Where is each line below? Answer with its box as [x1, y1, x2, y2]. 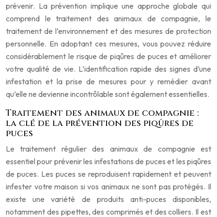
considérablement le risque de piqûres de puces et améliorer [6, 51, 211, 61]
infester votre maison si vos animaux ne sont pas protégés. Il [6, 182, 211, 191]
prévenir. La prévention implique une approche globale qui [6, 1, 211, 11]
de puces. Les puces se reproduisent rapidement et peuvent [6, 169, 211, 179]
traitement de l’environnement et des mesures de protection [6, 26, 211, 36]
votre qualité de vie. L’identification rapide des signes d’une [6, 64, 211, 74]
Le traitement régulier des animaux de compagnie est [6, 144, 211, 154]
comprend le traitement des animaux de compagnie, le [6, 14, 211, 23]
